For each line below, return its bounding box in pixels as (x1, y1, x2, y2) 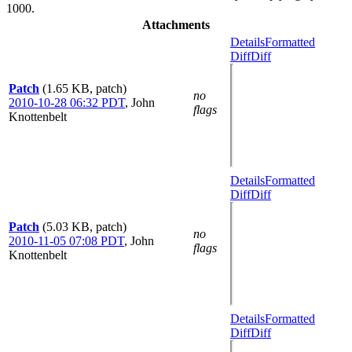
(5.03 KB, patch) (42, 220, 126, 233)
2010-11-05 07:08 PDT (9, 234, 124, 247)
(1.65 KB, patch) (42, 82, 126, 95)
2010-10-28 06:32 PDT (9, 96, 125, 109)
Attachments (142, 18, 210, 31)
